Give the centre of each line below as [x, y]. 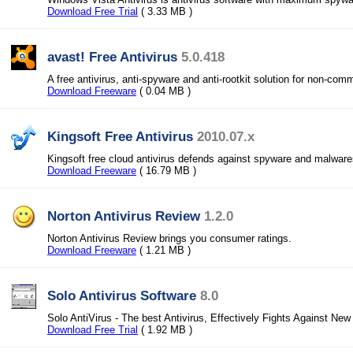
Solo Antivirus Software [122, 295]
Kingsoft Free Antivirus [120, 136]
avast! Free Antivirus [112, 57]
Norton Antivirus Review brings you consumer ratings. [169, 238]
